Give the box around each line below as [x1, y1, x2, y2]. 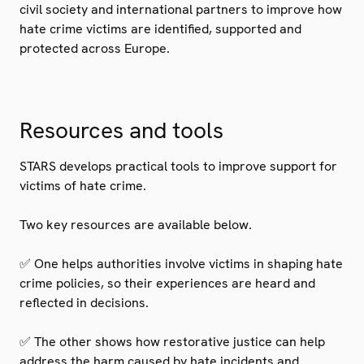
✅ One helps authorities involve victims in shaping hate [19, 254, 343, 272]
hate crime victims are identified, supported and [19, 19, 301, 37]
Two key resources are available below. [19, 215, 252, 233]
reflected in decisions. [19, 293, 149, 311]
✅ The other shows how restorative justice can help [19, 332, 325, 350]
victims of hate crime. [19, 176, 149, 194]
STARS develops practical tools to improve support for [19, 157, 337, 175]
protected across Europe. [19, 39, 170, 57]
